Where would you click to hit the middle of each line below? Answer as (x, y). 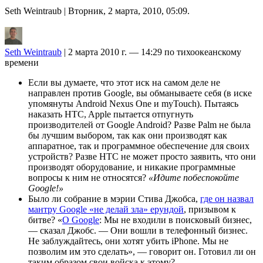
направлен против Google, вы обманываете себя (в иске (140, 93)
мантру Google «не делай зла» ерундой (106, 209)
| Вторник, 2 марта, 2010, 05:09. (126, 11)
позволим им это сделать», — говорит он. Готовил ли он (142, 251)
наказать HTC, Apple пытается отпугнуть (111, 114)
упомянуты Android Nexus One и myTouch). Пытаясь (133, 103)
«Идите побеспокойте (194, 177)
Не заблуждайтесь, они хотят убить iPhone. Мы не (128, 241)
